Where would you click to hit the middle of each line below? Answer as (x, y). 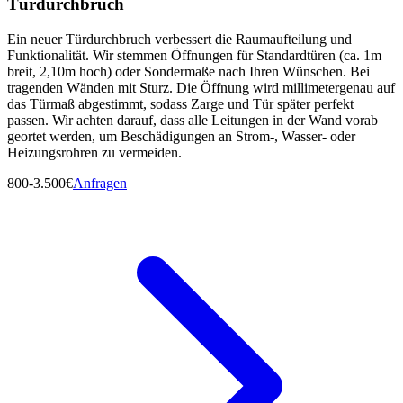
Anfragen (100, 183)
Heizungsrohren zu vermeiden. (94, 152)
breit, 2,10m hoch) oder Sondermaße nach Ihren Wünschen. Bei (188, 71)
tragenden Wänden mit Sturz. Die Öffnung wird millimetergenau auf (201, 87)
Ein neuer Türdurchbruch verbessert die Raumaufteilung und (179, 39)
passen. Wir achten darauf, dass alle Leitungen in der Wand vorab (193, 120)
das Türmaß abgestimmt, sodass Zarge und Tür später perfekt (180, 103)
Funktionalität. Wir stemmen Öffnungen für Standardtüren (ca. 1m (194, 55)
